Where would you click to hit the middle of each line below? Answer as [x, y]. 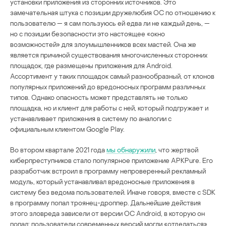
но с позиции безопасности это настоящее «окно [88, 33]
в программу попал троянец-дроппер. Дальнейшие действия [105, 202]
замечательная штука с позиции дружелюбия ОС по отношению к [113, 12]
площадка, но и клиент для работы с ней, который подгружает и [109, 107]
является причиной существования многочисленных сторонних [109, 54]
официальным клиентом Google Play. [67, 129]
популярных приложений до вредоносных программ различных [108, 86]
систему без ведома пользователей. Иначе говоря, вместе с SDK [113, 192]
